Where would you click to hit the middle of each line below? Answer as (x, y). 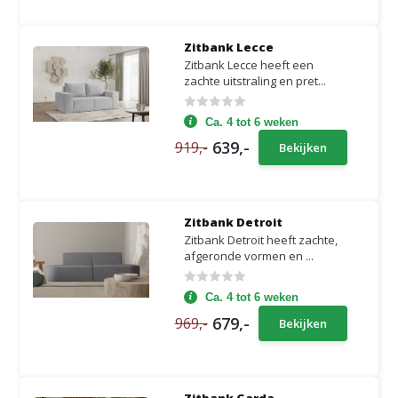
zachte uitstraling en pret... (255, 80)
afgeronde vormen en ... (248, 256)
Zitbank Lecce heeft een (248, 64)
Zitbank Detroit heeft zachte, (260, 240)
